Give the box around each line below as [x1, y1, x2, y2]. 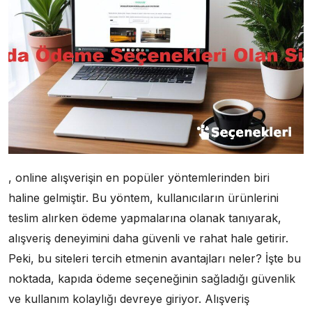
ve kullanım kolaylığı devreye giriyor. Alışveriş [8, 291, 249, 306]
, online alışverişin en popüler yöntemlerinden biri [8, 170, 270, 185]
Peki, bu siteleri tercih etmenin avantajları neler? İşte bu [8, 251, 301, 265]
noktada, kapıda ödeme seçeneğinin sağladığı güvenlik [8, 271, 295, 286]
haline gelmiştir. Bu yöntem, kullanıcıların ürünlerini [8, 190, 279, 205]
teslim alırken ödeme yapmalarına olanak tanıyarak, [8, 210, 281, 225]
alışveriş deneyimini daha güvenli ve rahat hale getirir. [8, 231, 288, 245]
